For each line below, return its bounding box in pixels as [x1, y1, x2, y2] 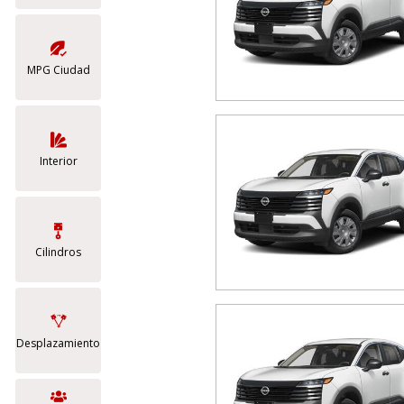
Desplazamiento [16, 335, 100, 351]
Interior [39, 153, 78, 169]
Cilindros [35, 244, 81, 260]
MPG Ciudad [26, 62, 90, 78]
